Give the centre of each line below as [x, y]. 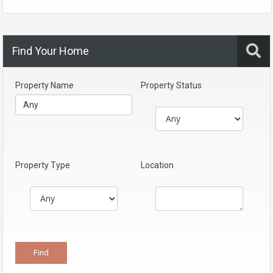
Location [157, 165]
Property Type [43, 165]
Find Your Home [51, 51]
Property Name [44, 85]
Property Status [171, 85]
